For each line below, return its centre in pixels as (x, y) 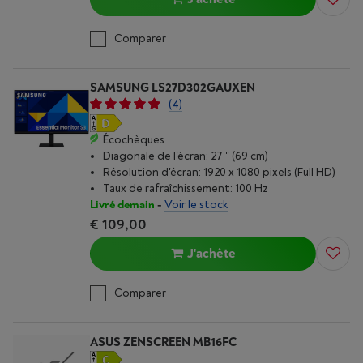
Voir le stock (196, 205)
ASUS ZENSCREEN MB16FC (163, 342)
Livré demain (122, 205)
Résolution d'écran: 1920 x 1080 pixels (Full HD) (219, 172)
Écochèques (134, 140)
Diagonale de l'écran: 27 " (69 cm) (186, 156)
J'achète (211, 254)
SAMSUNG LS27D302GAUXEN (173, 88)
